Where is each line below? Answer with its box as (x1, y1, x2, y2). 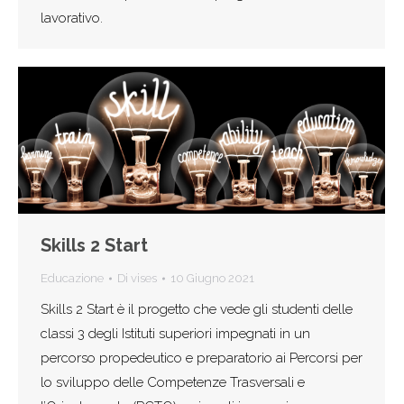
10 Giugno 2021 (170, 271, 254, 286)
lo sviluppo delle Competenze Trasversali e (41, 374, 305, 391)
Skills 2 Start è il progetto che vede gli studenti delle (41, 301, 353, 318)
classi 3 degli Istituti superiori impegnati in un (41, 326, 310, 343)
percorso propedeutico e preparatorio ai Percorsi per (41, 350, 363, 367)
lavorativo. (41, 10, 103, 27)
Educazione (41, 271, 104, 286)
